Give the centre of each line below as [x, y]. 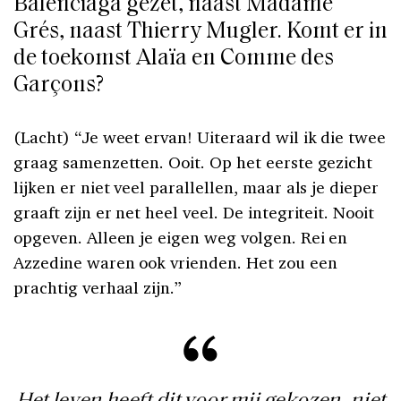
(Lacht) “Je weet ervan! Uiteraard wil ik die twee [200, 137]
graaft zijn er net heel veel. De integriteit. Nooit [194, 213]
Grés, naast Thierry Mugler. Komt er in [200, 32]
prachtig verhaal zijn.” [98, 288]
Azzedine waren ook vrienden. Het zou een [175, 263]
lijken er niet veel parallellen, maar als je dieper [196, 188]
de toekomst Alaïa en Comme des [174, 59]
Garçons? [59, 86]
